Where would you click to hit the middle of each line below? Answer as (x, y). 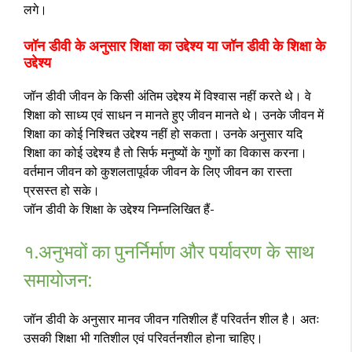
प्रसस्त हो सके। (62, 190)
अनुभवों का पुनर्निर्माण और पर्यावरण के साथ (176, 251)
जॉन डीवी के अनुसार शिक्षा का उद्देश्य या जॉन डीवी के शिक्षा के (174, 46)
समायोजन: (58, 280)
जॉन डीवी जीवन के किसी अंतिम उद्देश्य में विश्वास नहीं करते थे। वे (167, 96)
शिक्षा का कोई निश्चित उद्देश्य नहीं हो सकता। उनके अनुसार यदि (163, 134)
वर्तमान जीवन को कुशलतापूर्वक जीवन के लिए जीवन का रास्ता (158, 171)
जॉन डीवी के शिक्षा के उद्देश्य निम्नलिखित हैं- (119, 209)
